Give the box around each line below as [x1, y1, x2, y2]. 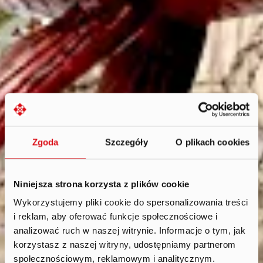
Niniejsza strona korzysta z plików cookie [14, 178, 190, 188]
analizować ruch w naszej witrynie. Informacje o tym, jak [14, 225, 245, 235]
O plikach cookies [176, 137, 250, 147]
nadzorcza [94, 228, 165, 249]
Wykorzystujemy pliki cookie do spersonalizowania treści [14, 197, 248, 207]
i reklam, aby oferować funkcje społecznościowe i [14, 211, 217, 221]
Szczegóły [104, 137, 148, 147]
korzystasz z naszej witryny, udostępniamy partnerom [14, 239, 236, 249]
